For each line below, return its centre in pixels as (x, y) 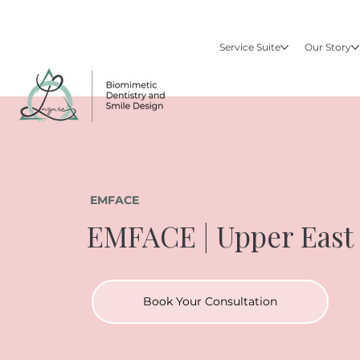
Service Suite (250, 47)
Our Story (328, 47)
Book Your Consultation (211, 301)
